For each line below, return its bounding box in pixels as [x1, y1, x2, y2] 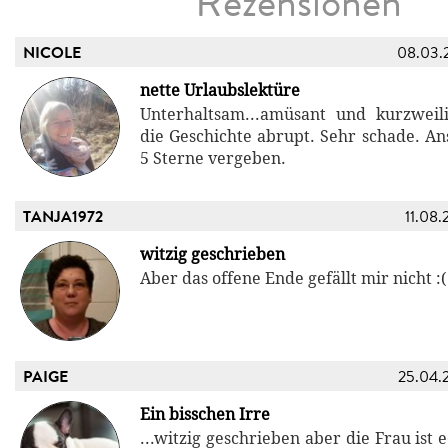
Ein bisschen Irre [140, 403, 270, 425]
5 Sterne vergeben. [140, 147, 286, 169]
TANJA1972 [23, 204, 103, 229]
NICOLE [23, 40, 81, 65]
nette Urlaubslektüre [140, 79, 300, 101]
